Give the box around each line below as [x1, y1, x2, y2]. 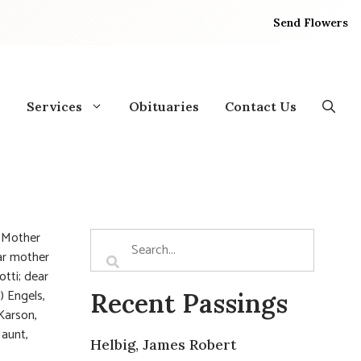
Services [27, 98, 82, 114]
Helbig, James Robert [90, 334, 237, 354]
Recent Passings [90, 286, 288, 320]
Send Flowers [273, 15, 349, 30]
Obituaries [129, 98, 199, 114]
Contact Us [225, 98, 297, 114]
